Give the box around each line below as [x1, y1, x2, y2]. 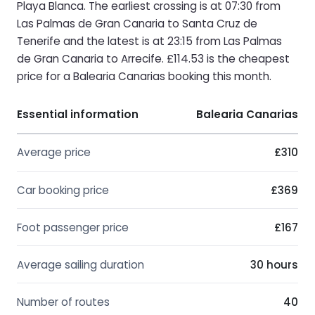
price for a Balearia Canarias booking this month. [17, 68, 271, 84]
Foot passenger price [17, 219, 129, 235]
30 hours [250, 257, 298, 272]
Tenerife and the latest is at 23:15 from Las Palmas [17, 33, 282, 49]
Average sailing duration [17, 257, 144, 272]
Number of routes [17, 295, 110, 310]
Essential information [17, 107, 139, 122]
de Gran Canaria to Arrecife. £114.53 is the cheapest [17, 51, 290, 66]
